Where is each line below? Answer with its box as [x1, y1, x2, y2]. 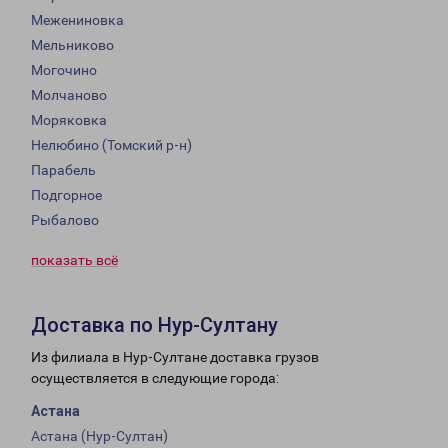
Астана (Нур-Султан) [31, 428, 168, 445]
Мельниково [31, 37, 114, 54]
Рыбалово [31, 212, 99, 229]
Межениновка [31, 12, 124, 29]
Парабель [31, 162, 96, 179]
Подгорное [31, 187, 102, 204]
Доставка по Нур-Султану [31, 313, 278, 338]
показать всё [31, 252, 118, 269]
